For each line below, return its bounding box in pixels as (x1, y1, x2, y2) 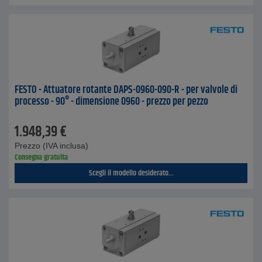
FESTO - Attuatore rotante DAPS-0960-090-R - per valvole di (15, 82, 237, 98)
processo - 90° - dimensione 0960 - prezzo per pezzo (15, 94, 208, 110)
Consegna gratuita (15, 151, 68, 164)
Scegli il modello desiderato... (88, 167, 174, 180)
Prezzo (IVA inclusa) (15, 141, 88, 150)
